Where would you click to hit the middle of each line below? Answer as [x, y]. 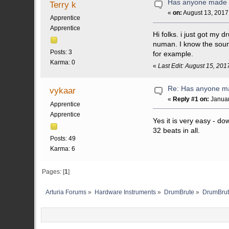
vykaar [63, 90]
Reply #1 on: [191, 99]
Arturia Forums [66, 192]
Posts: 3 [61, 52]
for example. [173, 54]
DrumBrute [179, 192]
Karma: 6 [62, 148]
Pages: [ [53, 172]
